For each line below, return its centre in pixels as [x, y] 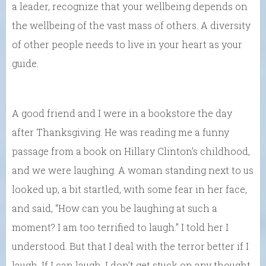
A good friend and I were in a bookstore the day [122, 113]
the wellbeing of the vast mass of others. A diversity [131, 26]
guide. [25, 64]
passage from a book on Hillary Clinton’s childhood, [131, 151]
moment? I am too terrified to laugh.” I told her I [120, 227]
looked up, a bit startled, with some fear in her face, [129, 189]
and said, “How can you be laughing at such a [115, 208]
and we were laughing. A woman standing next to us [133, 170]
